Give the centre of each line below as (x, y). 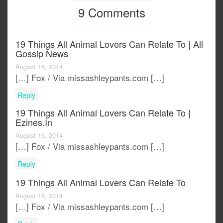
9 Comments (111, 12)
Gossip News (42, 53)
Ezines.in (34, 122)
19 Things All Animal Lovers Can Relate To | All (109, 44)
